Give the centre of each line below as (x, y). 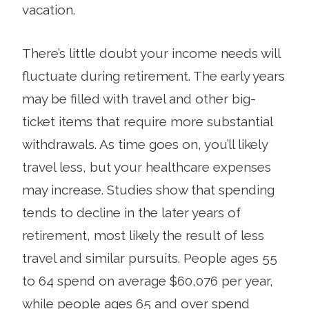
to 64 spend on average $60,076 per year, (148, 280)
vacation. (49, 9)
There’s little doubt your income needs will (151, 53)
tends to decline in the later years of (131, 212)
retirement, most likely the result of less (143, 235)
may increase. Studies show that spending (148, 189)
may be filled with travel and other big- (139, 98)
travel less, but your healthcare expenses (147, 167)
